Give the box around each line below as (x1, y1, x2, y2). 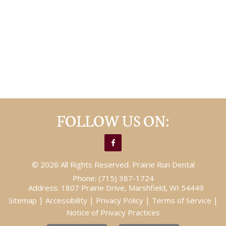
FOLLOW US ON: (56, 109, 169, 131)
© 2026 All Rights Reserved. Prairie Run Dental (31, 159, 195, 169)
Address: (28, 182, 61, 193)
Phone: (72, 173, 98, 183)
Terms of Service (151, 195, 211, 205)
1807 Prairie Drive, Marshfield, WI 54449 (61, 182, 204, 193)
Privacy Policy (95, 195, 143, 205)
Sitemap (8, 195, 37, 205)
